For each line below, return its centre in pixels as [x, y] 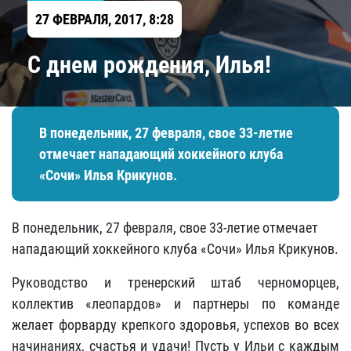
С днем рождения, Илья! [149, 65]
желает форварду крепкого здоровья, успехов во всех [175, 325]
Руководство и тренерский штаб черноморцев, [175, 282]
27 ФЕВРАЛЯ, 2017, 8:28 [105, 19]
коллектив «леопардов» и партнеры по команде [175, 304]
